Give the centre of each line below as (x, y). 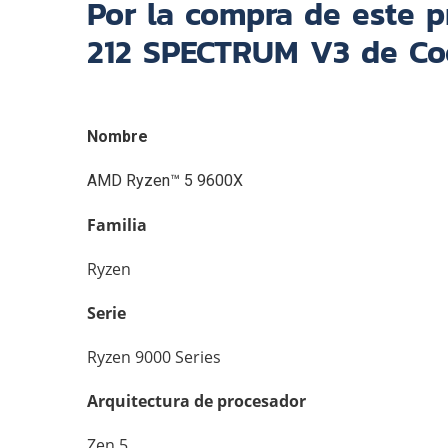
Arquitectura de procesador (196, 401)
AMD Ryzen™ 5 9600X (165, 180)
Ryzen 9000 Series (154, 357)
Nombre (117, 136)
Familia (117, 225)
